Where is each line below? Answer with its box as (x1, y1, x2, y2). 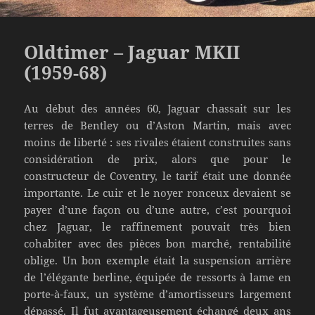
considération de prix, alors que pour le (24, 151, 291, 166)
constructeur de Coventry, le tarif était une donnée (24, 168, 291, 183)
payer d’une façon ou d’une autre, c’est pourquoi (24, 202, 291, 217)
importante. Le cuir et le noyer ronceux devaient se (24, 185, 291, 200)
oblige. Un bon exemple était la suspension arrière (24, 252, 291, 267)
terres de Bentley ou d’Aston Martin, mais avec (24, 117, 291, 132)
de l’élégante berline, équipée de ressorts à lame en (24, 269, 291, 284)
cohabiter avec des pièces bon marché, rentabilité (24, 236, 291, 250)
